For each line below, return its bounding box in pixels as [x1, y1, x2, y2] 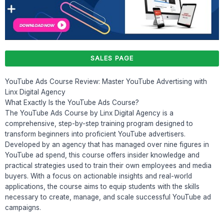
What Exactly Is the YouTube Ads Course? [5, 98, 139, 107]
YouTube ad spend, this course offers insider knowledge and [5, 151, 199, 159]
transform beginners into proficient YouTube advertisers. [5, 130, 185, 138]
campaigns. [5, 203, 41, 212]
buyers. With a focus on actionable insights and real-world [5, 172, 192, 180]
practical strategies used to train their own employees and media [5, 161, 211, 170]
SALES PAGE [90, 54, 133, 62]
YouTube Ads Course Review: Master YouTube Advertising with [5, 77, 207, 86]
